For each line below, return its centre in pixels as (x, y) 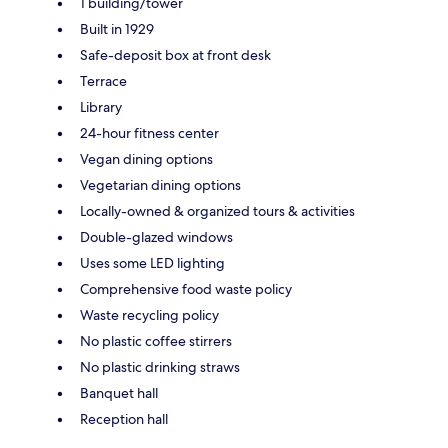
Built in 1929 (117, 28)
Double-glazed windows (156, 236)
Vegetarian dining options (160, 184)
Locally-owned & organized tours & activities (217, 210)
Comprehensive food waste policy (186, 288)
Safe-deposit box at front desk (175, 54)
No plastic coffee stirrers (156, 340)
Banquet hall (119, 392)
